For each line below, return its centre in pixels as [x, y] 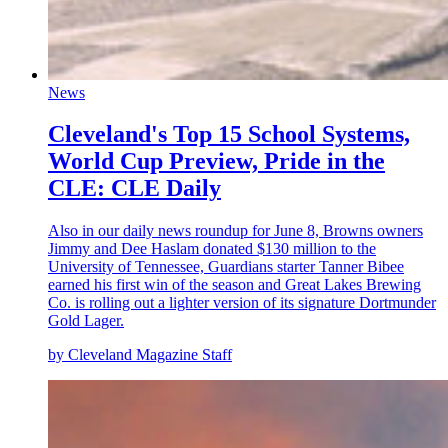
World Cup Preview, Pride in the [216, 161]
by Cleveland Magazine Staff [140, 355]
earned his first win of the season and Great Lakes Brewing [234, 285]
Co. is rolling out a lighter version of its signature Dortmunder [242, 303]
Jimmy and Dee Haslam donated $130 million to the [212, 249]
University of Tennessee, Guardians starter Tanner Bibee [226, 267]
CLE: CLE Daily [134, 188]
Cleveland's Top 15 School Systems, [229, 134]
